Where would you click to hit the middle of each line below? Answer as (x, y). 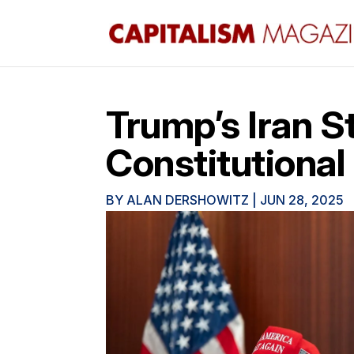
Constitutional (226, 162)
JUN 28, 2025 (302, 200)
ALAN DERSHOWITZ (188, 200)
